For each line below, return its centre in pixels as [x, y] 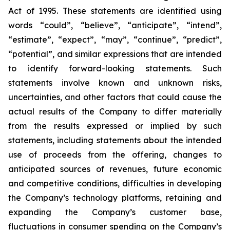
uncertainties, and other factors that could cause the [115, 97]
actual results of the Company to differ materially [115, 111]
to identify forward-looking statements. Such [115, 68]
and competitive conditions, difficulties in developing [115, 183]
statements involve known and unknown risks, [115, 83]
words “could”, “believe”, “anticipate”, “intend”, [115, 25]
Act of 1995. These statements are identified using [115, 11]
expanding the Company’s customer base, [115, 212]
